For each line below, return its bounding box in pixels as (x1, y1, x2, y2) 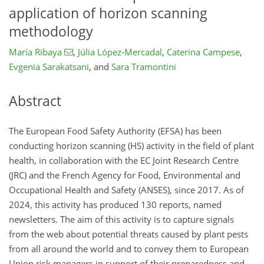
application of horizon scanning (9, 4, 207, 22)
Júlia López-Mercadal (77, 46, 162, 58)
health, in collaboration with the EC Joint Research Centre (9, 154, 239, 166)
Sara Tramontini (111, 61, 176, 73)
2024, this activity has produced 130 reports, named (9, 198, 222, 210)
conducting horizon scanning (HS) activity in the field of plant (9, 139, 254, 151)
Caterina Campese (166, 46, 240, 58)
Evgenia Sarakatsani (9, 61, 89, 73)
